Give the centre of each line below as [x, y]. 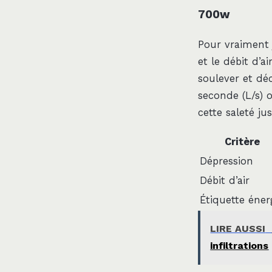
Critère [242, 141]
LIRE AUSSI [238, 229]
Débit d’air [225, 180]
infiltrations [240, 246]
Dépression [226, 161]
